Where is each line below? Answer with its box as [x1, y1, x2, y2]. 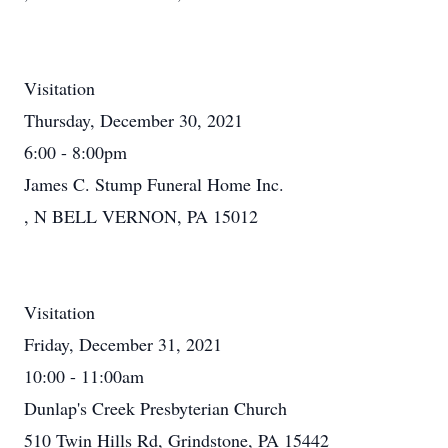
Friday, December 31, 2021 [24, 332, 222, 356]
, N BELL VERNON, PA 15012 [24, 204, 258, 228]
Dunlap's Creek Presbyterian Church [24, 396, 287, 420]
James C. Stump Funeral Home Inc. [24, 172, 284, 196]
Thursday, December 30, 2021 [24, 108, 243, 132]
